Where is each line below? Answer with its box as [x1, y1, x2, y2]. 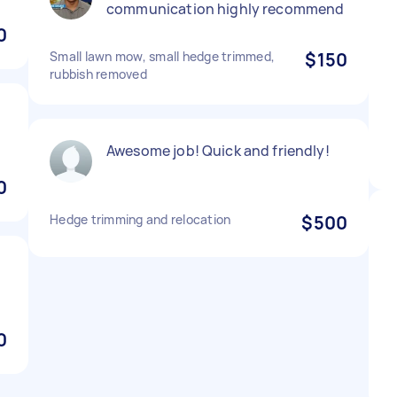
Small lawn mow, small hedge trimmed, [50, 48, 275, 65]
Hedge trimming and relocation [50, 211, 231, 228]
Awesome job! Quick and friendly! [106, 141, 330, 160]
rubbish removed [50, 66, 147, 82]
